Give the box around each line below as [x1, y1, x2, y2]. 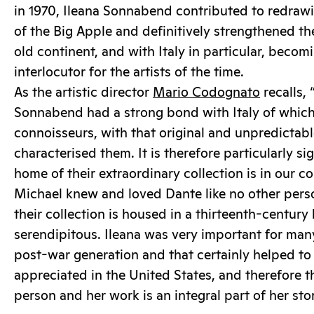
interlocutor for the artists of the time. [14, 65, 244, 79]
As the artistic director [14, 86, 153, 100]
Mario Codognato [153, 86, 260, 100]
